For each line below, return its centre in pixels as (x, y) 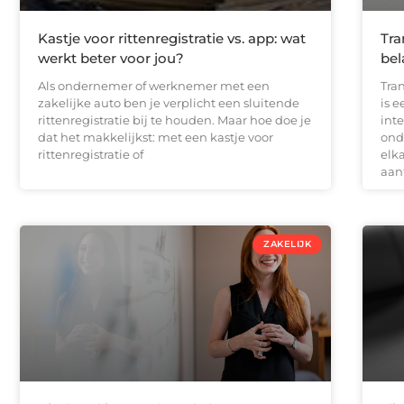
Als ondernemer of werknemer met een (154, 86)
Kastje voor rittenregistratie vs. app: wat (172, 39)
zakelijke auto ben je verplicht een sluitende (169, 103)
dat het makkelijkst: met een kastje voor (156, 138)
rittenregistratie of (91, 155)
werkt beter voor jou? (111, 59)
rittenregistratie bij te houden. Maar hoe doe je (174, 120)
